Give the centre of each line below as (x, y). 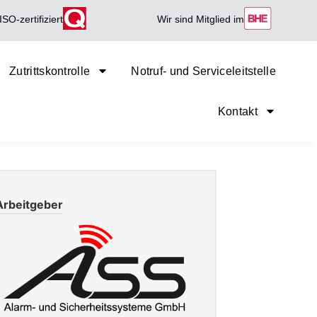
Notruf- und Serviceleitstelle (203, 71)
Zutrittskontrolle (50, 71)
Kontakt (237, 111)
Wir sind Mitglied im (200, 19)
